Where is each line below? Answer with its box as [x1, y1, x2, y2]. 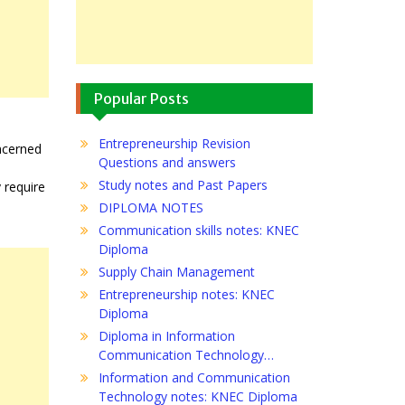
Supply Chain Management [98, 262, 255, 280]
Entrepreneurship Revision [98, 134, 250, 152]
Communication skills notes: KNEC [98, 221, 299, 239]
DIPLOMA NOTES [98, 198, 203, 216]
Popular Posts [93, 89, 189, 108]
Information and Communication [98, 368, 290, 386]
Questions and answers [98, 153, 236, 171]
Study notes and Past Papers [98, 175, 268, 193]
